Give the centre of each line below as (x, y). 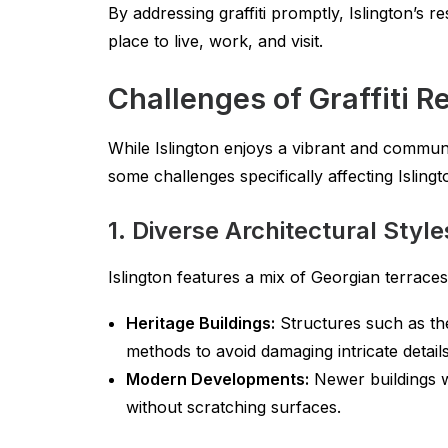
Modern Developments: (217, 379)
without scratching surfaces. (233, 407)
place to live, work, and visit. (215, 41)
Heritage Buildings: (200, 323)
